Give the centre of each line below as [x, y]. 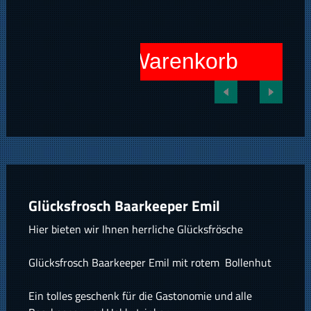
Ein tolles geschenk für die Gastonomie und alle [140, 296]
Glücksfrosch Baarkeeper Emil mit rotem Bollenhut [150, 263]
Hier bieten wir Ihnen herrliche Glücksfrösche [135, 229]
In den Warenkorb [149, 61]
